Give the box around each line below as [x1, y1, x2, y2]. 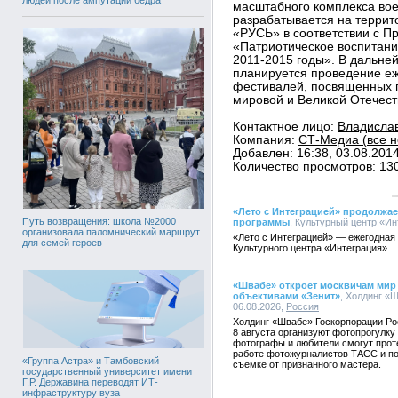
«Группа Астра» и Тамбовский [22, 354, 159, 366]
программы [233, 217, 290, 227]
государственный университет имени [22, 365, 192, 377]
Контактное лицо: [233, 120, 338, 133]
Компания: [233, 133, 298, 147]
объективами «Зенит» [233, 291, 340, 301]
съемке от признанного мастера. [233, 359, 381, 370]
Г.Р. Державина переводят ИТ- [22, 376, 158, 387]
